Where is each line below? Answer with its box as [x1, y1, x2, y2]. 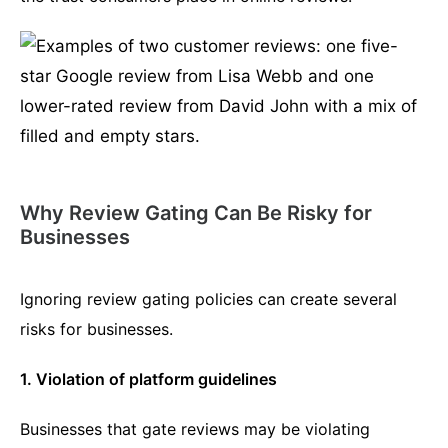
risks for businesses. [20, 319, 173, 340]
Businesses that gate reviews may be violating [20, 419, 370, 440]
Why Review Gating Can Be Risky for [20, 201, 372, 226]
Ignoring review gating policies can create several [20, 289, 397, 310]
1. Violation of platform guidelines [20, 369, 277, 390]
